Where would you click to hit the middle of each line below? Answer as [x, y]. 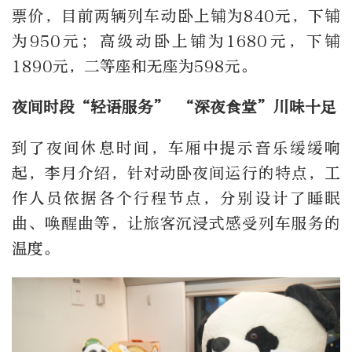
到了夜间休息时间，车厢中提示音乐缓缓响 [176, 148]
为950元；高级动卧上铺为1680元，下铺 [176, 42]
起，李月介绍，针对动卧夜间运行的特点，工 [176, 174]
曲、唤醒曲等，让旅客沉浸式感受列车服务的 [176, 224]
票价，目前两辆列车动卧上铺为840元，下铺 [176, 16]
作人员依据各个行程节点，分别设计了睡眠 [176, 199]
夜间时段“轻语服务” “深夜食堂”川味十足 [174, 108]
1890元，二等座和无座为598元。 [134, 67]
